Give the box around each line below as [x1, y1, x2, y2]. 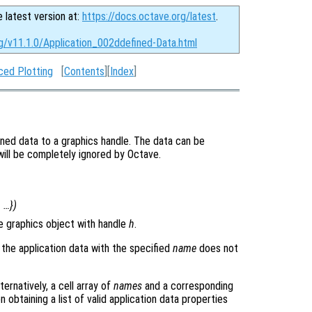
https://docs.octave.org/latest [82, 10, 216, 23]
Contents [64, 65, 104, 78]
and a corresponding [142, 279, 233, 292]
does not [196, 241, 238, 255]
